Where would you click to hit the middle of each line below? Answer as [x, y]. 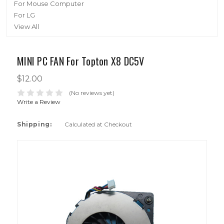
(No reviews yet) [91, 92]
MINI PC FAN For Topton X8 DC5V [81, 61]
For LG [24, 15]
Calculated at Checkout [98, 124]
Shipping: [34, 124]
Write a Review [39, 101]
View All [26, 26]
